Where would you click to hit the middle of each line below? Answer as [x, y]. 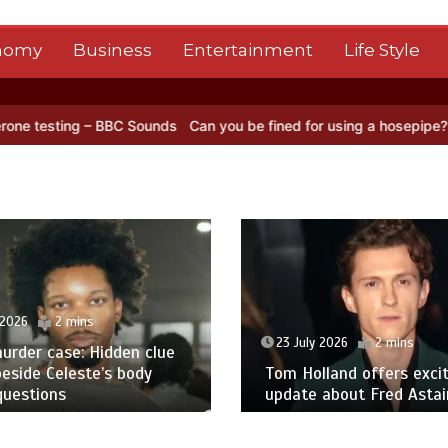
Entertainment [247, 50]
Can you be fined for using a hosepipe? [173, 125]
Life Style [381, 50]
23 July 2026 [311, 343]
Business [112, 50]
